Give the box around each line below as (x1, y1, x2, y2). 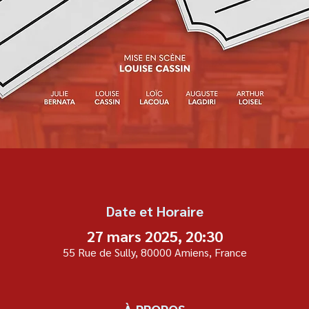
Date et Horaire (106, 202, 203, 221)
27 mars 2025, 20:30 (86, 226, 223, 246)
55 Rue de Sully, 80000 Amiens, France (62, 245, 247, 260)
